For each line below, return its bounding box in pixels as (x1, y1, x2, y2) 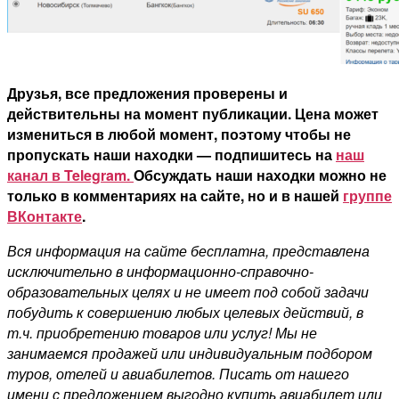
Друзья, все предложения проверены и (7, 82, 288, 103)
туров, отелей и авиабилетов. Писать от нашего (7, 362, 349, 384)
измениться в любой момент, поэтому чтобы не (7, 123, 351, 144)
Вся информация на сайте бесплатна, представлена (7, 240, 370, 261)
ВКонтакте (7, 205, 82, 226)
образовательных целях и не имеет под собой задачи (7, 281, 369, 302)
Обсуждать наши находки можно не (134, 164, 387, 185)
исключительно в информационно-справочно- (7, 260, 313, 281)
